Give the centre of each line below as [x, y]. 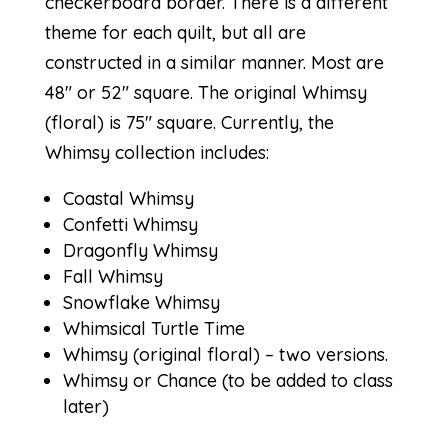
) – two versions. [320, 354]
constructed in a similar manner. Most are [214, 62]
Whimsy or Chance [139, 380]
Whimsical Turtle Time [153, 328]
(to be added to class [304, 380]
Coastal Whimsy [128, 198]
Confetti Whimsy [130, 224]
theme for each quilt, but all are [175, 32]
